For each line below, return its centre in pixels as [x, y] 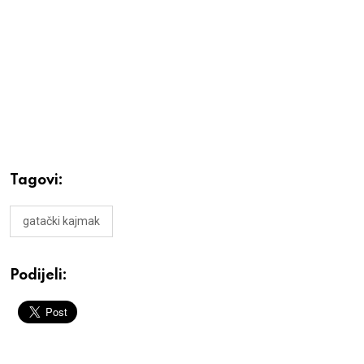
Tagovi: [37, 181]
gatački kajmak [61, 221]
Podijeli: [39, 276]
